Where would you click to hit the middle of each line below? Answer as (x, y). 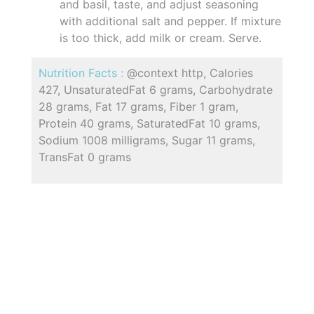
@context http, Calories (190, 73)
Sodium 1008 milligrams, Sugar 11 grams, (147, 141)
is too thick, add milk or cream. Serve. (161, 38)
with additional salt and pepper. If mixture (170, 21)
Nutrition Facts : (83, 73)
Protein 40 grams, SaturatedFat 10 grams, (149, 124)
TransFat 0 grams (85, 157)
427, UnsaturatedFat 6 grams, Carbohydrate (156, 90)
